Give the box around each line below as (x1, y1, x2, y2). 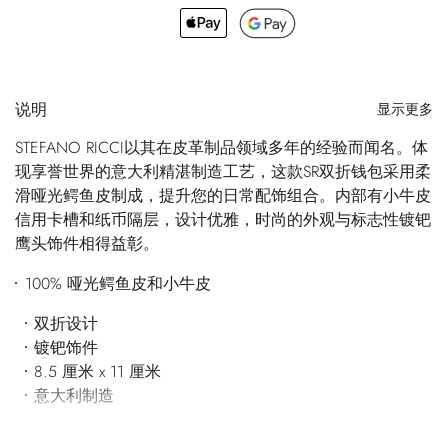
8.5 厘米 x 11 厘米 (34, 359, 162, 383)
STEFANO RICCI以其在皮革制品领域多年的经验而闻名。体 (15, 135, 428, 159)
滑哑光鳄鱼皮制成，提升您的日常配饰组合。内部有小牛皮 (15, 183, 431, 207)
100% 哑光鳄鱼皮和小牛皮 (24, 271, 211, 295)
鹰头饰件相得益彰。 (15, 231, 159, 255)
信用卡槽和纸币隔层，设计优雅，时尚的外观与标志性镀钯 (15, 207, 431, 231)
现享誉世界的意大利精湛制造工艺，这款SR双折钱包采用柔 (15, 159, 431, 183)
